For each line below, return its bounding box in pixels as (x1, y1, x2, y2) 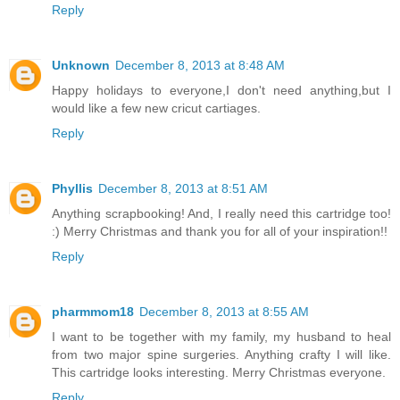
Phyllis (52, 192, 93, 207)
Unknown (52, 69, 110, 84)
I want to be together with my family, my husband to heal (52, 340, 391, 355)
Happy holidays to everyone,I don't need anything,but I (52, 94, 391, 109)
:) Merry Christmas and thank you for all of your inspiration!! (52, 235, 387, 250)
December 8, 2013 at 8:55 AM (139, 315, 309, 330)
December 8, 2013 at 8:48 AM (115, 69, 285, 84)
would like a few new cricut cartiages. (52, 112, 261, 127)
